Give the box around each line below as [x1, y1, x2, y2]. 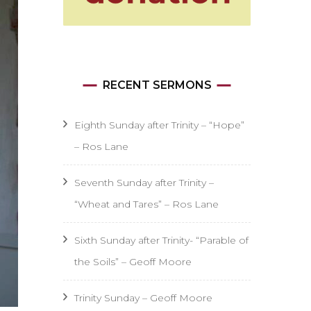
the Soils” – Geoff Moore [74, 255, 192, 268]
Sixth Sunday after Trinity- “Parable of [74, 233, 249, 246]
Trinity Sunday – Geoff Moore [74, 291, 212, 304]
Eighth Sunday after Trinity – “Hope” [74, 118, 244, 131]
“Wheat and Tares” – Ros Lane [74, 197, 219, 210]
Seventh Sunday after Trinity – [74, 176, 214, 189]
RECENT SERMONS [102, 78, 212, 92]
